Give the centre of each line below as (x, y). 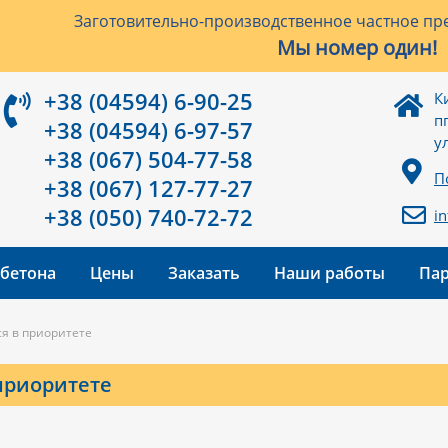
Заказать (204, 273)
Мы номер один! (356, 47)
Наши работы (329, 273)
